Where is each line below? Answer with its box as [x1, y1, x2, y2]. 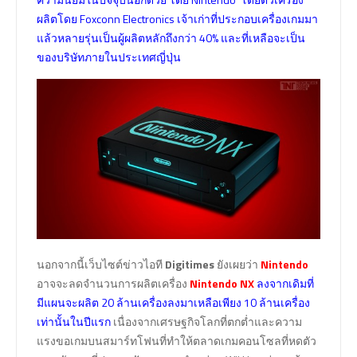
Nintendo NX [190, 274, 254, 292]
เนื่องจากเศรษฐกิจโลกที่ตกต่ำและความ [111, 312, 302, 330]
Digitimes [165, 255, 214, 273]
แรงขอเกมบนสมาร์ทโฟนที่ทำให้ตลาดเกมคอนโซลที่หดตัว [37, 331, 316, 349]
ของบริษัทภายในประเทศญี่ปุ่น [37, 49, 181, 65]
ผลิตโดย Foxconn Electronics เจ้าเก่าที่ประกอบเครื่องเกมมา [37, 10, 318, 27]
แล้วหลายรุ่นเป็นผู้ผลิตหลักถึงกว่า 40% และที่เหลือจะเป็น [37, 29, 305, 46]
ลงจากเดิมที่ [257, 274, 314, 292]
